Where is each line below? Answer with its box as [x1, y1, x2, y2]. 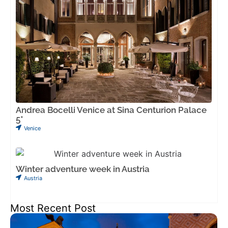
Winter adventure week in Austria [16, 163, 150, 174]
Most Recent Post [10, 202, 96, 214]
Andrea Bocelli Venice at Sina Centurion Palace [16, 104, 207, 115]
